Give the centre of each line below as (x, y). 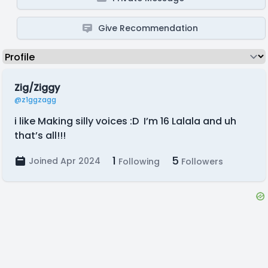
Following (138, 162)
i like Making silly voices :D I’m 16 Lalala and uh (125, 121)
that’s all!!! (40, 135)
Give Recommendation (148, 28)
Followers (201, 162)
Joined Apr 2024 (65, 161)
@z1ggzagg (35, 100)
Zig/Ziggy (37, 88)
